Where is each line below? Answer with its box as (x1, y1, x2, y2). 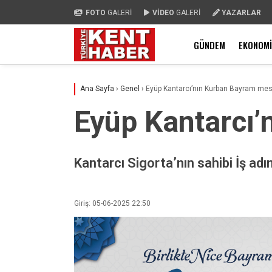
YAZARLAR (222, 8, 261, 17)
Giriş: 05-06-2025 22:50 (74, 199, 151, 208)
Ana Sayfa (80, 84, 114, 93)
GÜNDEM (194, 38, 225, 52)
